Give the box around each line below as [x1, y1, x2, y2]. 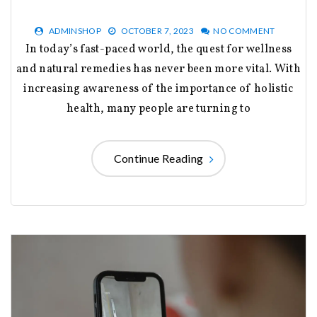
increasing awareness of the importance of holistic [23, 81, 294, 98]
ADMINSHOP [48, 25, 102, 37]
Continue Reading [113, 151, 204, 166]
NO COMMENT [213, 25, 275, 37]
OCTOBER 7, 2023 [120, 25, 194, 37]
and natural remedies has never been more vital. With [16, 62, 301, 78]
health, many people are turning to [67, 101, 250, 117]
